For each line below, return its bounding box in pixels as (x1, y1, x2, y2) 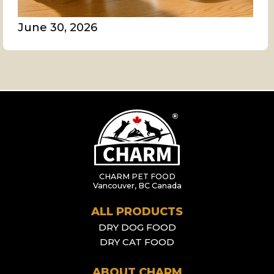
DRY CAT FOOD (100, 236, 174, 248)
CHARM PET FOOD (98, 172, 176, 182)
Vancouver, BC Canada (92, 181, 182, 191)
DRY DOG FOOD (98, 221, 176, 234)
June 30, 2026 (18, 21, 97, 35)
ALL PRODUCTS (91, 205, 183, 219)
